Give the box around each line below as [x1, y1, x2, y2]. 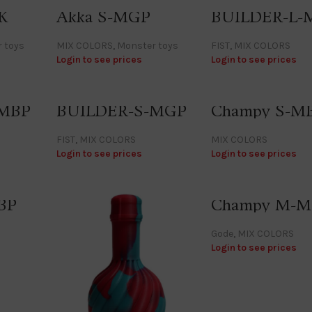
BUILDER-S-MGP [56, 100, 187, 123]
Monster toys [117, 39, 179, 52]
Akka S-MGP [56, 6, 151, 29]
